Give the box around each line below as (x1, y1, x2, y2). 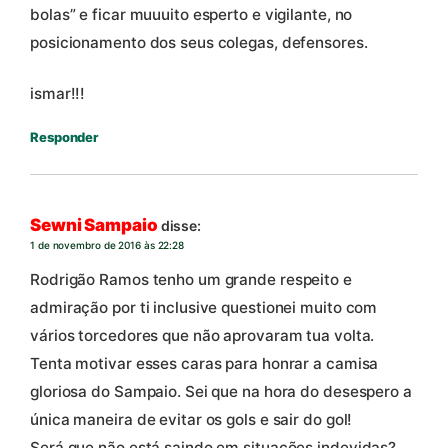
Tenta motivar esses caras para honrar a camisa (30, 353, 379, 373)
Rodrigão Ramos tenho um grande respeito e (30, 269, 352, 289)
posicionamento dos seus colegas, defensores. (30, 32, 368, 52)
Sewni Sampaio (30, 215, 158, 236)
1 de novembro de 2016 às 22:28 (30, 239, 184, 252)
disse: (160, 217, 202, 235)
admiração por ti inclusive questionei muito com (30, 297, 378, 317)
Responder (30, 128, 99, 145)
